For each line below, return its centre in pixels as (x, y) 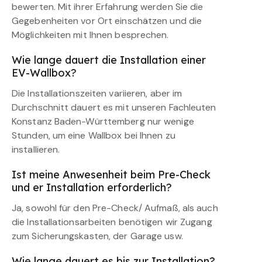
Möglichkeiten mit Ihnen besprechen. (90, 35)
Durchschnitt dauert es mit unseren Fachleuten (114, 108)
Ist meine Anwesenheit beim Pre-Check (111, 175)
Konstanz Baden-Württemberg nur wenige (103, 122)
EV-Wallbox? (44, 73)
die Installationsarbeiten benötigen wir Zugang (112, 222)
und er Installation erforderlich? (92, 188)
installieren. (36, 150)
